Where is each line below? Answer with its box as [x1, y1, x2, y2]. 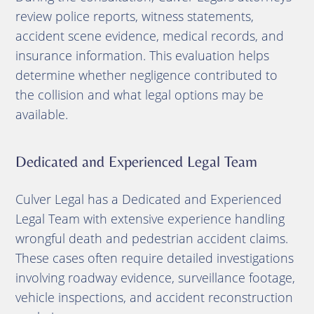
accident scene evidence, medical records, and [15, 27, 284, 44]
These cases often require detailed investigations [15, 250, 294, 266]
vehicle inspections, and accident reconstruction [15, 289, 293, 306]
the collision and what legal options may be [15, 86, 264, 103]
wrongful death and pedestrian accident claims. [15, 230, 288, 247]
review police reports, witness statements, [15, 8, 254, 25]
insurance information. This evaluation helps [15, 47, 269, 64]
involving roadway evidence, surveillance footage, [15, 269, 295, 286]
